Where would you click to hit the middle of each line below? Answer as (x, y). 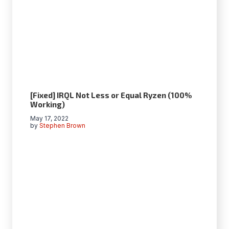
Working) (48, 105)
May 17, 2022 (49, 119)
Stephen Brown (63, 126)
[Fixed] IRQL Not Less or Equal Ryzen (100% (111, 95)
